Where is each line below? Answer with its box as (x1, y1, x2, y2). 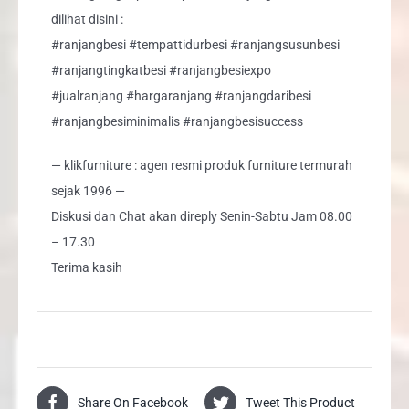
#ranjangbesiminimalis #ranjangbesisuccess (50, 113, 303, 129)
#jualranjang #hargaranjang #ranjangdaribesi (50, 88, 311, 103)
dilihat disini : (50, 11, 123, 26)
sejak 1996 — (50, 183, 125, 198)
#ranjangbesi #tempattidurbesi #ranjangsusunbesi (50, 37, 340, 52)
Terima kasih (50, 259, 122, 275)
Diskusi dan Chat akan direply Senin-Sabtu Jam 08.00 (50, 208, 352, 224)
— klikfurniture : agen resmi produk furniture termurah (50, 157, 352, 173)
